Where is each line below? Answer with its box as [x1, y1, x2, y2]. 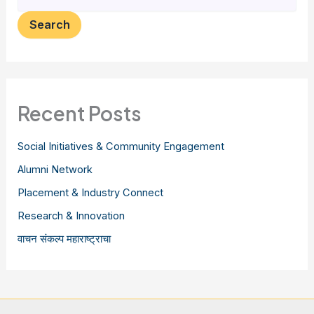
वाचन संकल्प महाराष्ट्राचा [18, 232, 111, 245]
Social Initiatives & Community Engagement [18, 139, 225, 153]
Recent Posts [18, 101, 142, 126]
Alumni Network [18, 163, 93, 176]
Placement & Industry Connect [18, 186, 164, 199]
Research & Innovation [18, 209, 125, 222]
